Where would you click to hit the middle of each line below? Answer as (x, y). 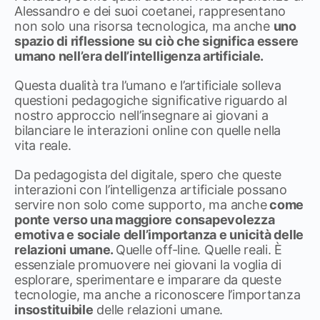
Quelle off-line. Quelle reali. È (199, 250)
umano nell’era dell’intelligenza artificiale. (139, 56)
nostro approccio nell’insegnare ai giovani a (141, 115)
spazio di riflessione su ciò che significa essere (157, 41)
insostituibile (54, 310)
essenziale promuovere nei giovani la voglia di (148, 265)
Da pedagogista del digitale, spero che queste (148, 175)
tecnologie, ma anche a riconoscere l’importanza (157, 295)
